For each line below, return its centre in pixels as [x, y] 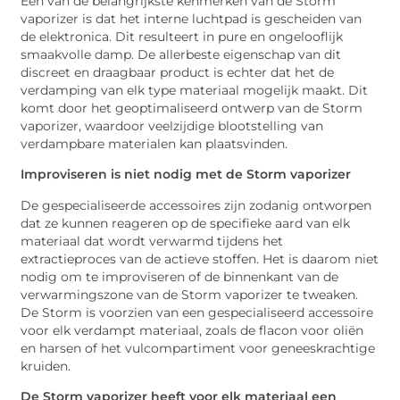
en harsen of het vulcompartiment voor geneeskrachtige [198, 348]
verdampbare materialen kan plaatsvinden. [154, 143]
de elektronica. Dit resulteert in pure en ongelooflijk [182, 36]
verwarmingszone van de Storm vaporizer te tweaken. [190, 294]
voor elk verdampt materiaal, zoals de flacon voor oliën [192, 330]
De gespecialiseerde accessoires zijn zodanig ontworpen [196, 205]
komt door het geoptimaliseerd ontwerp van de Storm [192, 108]
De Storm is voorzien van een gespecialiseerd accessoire [197, 312]
